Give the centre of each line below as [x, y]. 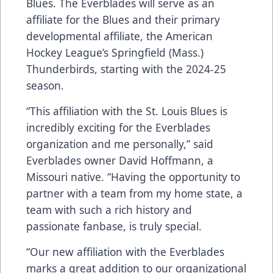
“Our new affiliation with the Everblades [125, 252]
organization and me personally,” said [120, 144]
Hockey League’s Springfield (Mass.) [115, 53]
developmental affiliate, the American [119, 36]
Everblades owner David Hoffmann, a [120, 161]
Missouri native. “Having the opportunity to [133, 177]
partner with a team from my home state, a [134, 193]
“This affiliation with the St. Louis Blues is [127, 111]
